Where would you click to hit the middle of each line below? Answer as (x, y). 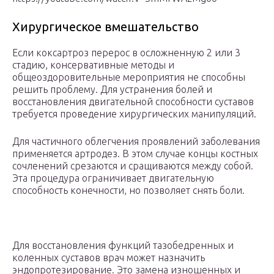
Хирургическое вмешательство (106, 27)
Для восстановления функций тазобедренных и (123, 246)
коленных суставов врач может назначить (109, 258)
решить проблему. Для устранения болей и (112, 90)
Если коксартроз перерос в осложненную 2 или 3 (126, 53)
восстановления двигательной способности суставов (133, 102)
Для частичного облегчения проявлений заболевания (136, 142)
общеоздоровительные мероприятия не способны (129, 77)
